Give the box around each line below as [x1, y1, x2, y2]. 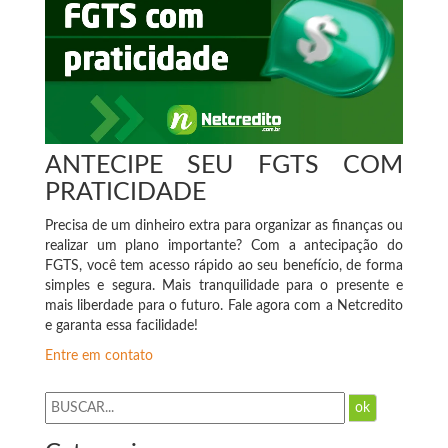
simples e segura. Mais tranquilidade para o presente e [45, 278, 403, 293]
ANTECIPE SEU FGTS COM [45, 152, 403, 178]
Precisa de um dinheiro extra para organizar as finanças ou [45, 218, 403, 233]
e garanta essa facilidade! [45, 318, 198, 333]
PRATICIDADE [45, 179, 206, 205]
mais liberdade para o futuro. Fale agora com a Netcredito [45, 298, 403, 313]
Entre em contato [45, 348, 153, 363]
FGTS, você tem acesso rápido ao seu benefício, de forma [45, 258, 403, 273]
